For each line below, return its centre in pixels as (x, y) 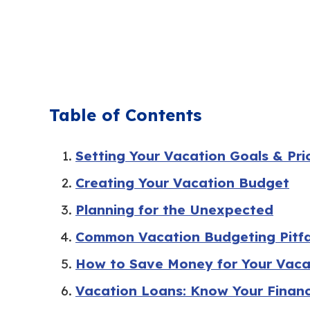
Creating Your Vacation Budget (182, 183)
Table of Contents (125, 115)
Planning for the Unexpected (174, 210)
